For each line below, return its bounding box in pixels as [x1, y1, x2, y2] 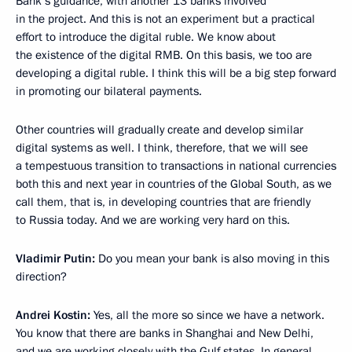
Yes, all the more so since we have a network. [90, 307, 324, 324]
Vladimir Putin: [16, 251, 95, 267]
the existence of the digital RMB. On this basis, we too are [16, 47, 312, 64]
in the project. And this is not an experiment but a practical [16, 11, 315, 27]
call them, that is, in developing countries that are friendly [16, 194, 310, 211]
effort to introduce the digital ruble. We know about [16, 29, 276, 46]
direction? [16, 269, 67, 285]
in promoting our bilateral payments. [16, 83, 202, 100]
